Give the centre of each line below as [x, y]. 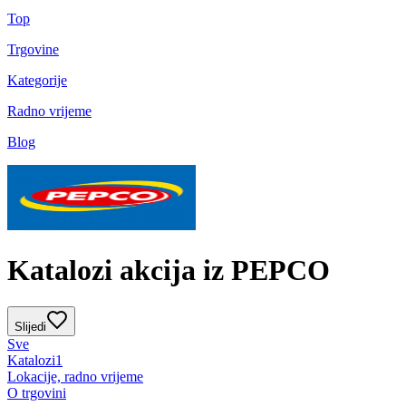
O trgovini [37, 393]
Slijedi [30, 327]
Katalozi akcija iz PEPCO [169, 270]
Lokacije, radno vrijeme [75, 377]
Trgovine [33, 50]
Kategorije [37, 81]
